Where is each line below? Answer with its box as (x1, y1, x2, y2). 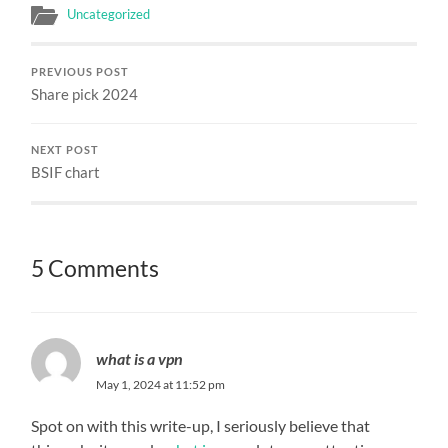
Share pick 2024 (31, 84, 139, 103)
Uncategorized (67, 5, 151, 22)
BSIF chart (31, 162, 101, 181)
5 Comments (31, 254, 160, 282)
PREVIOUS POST (31, 65, 130, 78)
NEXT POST (31, 143, 100, 156)
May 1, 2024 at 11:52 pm (96, 376, 226, 392)
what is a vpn (96, 348, 184, 368)
